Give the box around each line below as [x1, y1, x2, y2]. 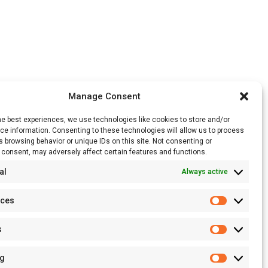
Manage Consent [68, 91, 141, 102]
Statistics [228, 232, 265, 242]
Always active [181, 167, 228, 176]
